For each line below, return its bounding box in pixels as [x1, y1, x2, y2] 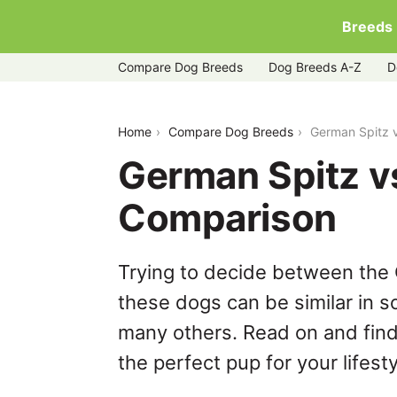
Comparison [118, 195, 337, 240]
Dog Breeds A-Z [269, 59, 362, 74]
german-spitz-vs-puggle [118, 106, 291, 124]
